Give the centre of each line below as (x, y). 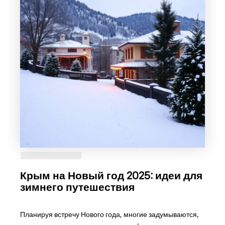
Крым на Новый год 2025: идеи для (111, 176)
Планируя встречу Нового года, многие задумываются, (109, 214)
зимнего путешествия (77, 187)
